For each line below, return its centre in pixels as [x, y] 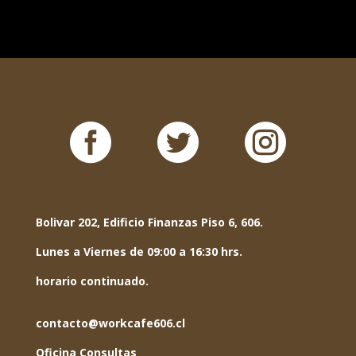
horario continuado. [92, 281]
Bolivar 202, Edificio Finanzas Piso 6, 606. [149, 222]
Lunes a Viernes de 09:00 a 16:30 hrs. [139, 251]
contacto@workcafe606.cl [110, 323]
